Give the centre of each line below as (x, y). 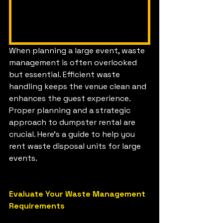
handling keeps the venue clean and (79, 87)
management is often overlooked (74, 63)
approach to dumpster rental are (73, 122)
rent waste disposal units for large (76, 146)
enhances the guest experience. (71, 99)
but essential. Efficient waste (65, 75)
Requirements (37, 206)
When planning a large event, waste (78, 51)
